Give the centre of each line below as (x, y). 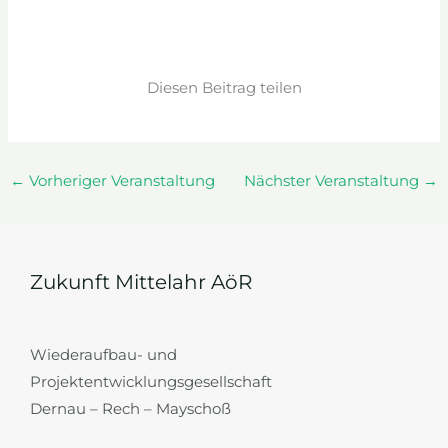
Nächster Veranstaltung (334, 181)
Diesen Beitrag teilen (224, 88)
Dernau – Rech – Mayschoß (130, 408)
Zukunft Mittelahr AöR (141, 281)
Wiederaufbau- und (103, 354)
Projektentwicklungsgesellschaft (151, 381)
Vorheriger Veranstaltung (119, 181)
